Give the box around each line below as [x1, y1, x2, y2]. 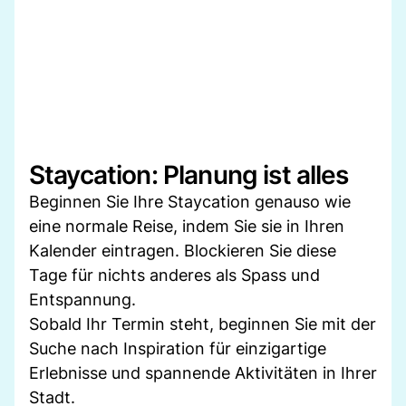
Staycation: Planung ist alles [29, 159, 349, 190]
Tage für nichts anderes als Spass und [29, 265, 320, 285]
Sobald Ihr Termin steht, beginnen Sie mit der [29, 314, 376, 333]
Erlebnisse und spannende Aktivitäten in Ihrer [29, 362, 377, 382]
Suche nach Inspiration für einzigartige [29, 338, 326, 358]
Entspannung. [29, 289, 136, 309]
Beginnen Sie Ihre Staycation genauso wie [29, 191, 351, 211]
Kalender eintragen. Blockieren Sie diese [29, 240, 336, 260]
